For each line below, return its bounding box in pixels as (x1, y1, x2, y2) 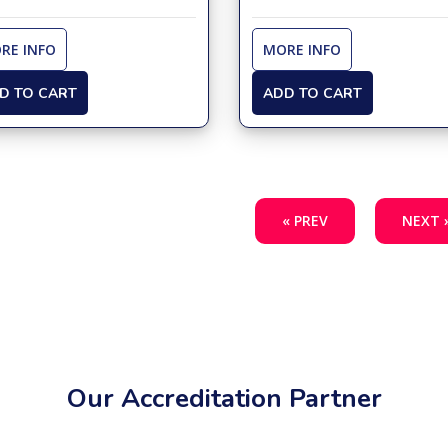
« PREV (281, 211, 328, 230)
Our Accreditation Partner (66, 381, 382, 416)
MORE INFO (262, 40, 341, 59)
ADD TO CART (262, 83, 362, 103)
